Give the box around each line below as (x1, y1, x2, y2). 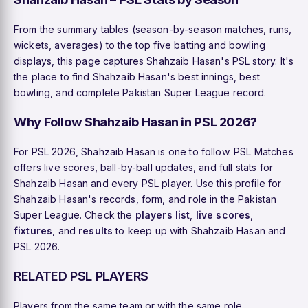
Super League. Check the (14, 208, 135, 221)
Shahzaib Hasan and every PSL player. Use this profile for (14, 177, 282, 189)
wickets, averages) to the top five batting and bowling (14, 38, 266, 51)
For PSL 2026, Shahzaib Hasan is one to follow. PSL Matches (14, 145, 294, 157)
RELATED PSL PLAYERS (14, 267, 149, 283)
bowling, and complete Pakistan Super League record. (14, 86, 267, 98)
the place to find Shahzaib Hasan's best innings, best (14, 70, 260, 82)
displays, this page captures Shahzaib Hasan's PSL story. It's (14, 54, 294, 67)
